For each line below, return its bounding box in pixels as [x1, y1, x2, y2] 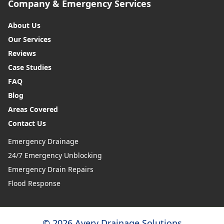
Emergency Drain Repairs [8, 164, 93, 174]
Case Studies [8, 62, 51, 72]
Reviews [8, 48, 36, 58]
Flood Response [8, 178, 60, 188]
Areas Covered [8, 104, 58, 114]
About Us [8, 20, 40, 30]
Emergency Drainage [8, 136, 78, 146]
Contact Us [8, 118, 46, 128]
